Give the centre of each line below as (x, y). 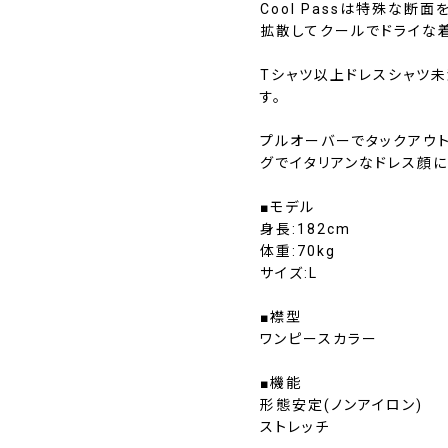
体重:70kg (298, 251)
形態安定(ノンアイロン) (341, 405)
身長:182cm (305, 229)
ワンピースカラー (319, 339)
